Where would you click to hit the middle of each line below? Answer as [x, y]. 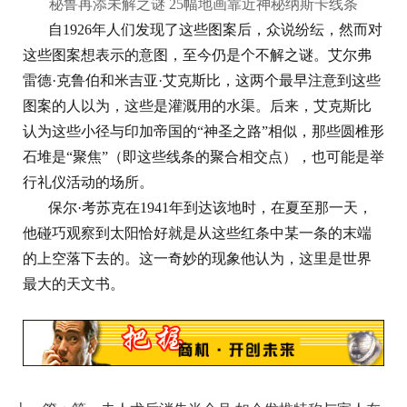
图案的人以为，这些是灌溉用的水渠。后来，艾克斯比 [197, 106]
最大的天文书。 [74, 284]
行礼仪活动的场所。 [88, 183]
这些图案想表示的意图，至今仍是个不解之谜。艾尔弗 [197, 55]
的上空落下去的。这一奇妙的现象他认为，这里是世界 [197, 259]
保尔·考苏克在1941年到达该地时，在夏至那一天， [210, 208]
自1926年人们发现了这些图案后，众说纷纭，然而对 [215, 30]
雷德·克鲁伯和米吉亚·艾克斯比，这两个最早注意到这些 [202, 81]
